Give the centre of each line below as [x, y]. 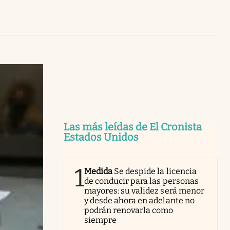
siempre [101, 220]
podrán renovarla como [129, 210]
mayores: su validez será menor [144, 190]
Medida [99, 171]
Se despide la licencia [155, 171]
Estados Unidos [101, 137]
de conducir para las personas [141, 181]
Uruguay [192, 6]
